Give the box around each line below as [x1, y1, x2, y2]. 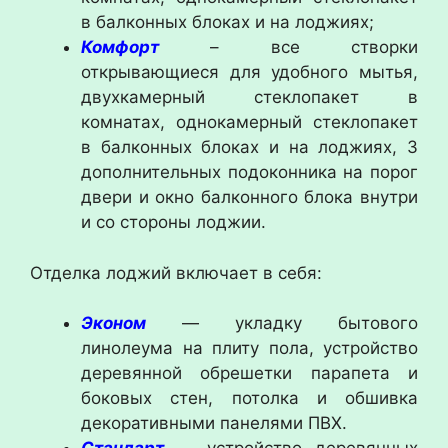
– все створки [159, 37, 418, 57]
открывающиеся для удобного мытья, [81, 62, 418, 82]
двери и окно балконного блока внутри [81, 187, 418, 207]
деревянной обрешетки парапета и [81, 363, 418, 383]
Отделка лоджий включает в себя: [30, 262, 322, 283]
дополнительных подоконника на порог [81, 162, 418, 182]
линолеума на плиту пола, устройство [81, 338, 418, 358]
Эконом [81, 313, 146, 333]
